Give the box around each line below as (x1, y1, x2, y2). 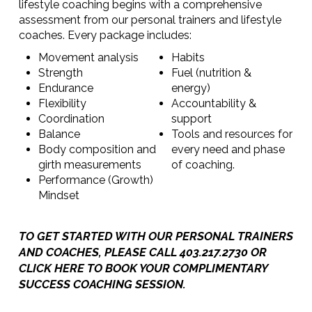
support (171, 112, 212, 126)
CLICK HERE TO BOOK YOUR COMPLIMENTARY (18, 261, 267, 276)
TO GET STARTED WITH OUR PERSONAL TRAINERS (18, 229, 293, 244)
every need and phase (171, 143, 286, 157)
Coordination (38, 112, 104, 126)
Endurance (38, 81, 93, 95)
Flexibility (38, 97, 86, 111)
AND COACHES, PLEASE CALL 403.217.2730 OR (18, 245, 267, 260)
